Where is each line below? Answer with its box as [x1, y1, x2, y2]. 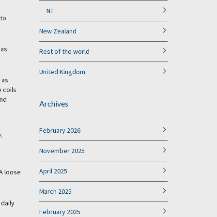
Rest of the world [39, 47, 90, 56]
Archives [39, 99, 68, 108]
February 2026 [39, 126, 80, 135]
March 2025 [39, 187, 72, 196]
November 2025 [39, 146, 85, 155]
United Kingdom [39, 67, 85, 76]
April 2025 [39, 167, 67, 175]
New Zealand [39, 27, 77, 35]
